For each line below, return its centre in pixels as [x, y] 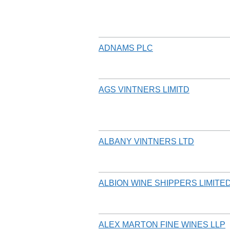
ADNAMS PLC [126, 48]
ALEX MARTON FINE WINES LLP [162, 224]
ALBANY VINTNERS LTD [146, 141]
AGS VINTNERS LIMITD [144, 89]
